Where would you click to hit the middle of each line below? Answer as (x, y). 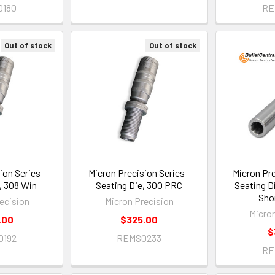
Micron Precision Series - (139, 173)
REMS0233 (139, 238)
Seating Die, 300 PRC (139, 185)
